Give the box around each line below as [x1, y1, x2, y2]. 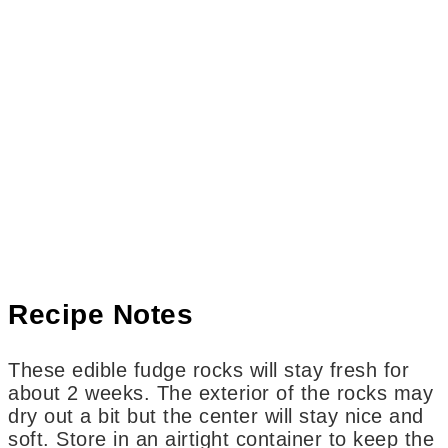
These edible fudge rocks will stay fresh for [8, 359, 21, 382]
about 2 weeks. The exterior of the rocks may [8, 382, 434, 405]
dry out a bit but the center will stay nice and [8, 405, 424, 428]
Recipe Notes [8, 299, 194, 331]
